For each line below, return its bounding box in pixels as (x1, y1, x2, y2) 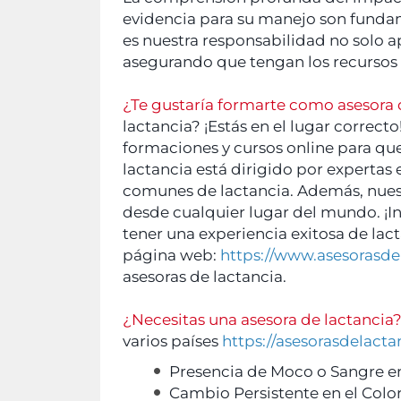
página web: (123, 245, 220, 264)
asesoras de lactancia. (123, 267, 286, 286)
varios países (123, 331, 222, 350)
